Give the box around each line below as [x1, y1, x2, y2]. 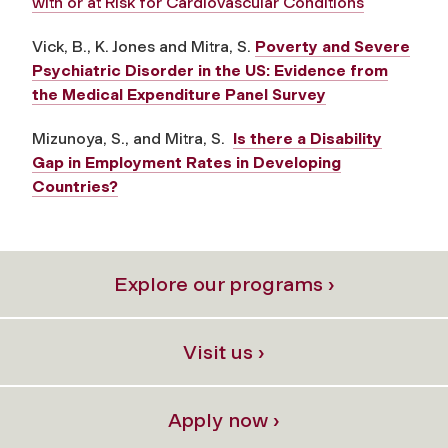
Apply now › [168, 407, 280, 432]
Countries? [32, 176, 118, 196]
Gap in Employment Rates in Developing [32, 152, 341, 172]
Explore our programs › [113, 271, 335, 296]
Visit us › [183, 339, 265, 364]
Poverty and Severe [255, 36, 410, 56]
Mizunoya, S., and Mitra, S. [32, 128, 233, 148]
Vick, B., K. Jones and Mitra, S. [32, 36, 255, 56]
